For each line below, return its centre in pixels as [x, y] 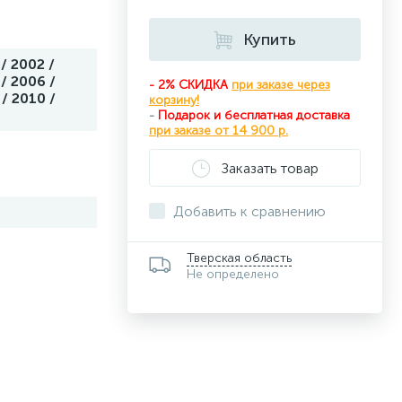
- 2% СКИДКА [190, 85]
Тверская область [239, 258]
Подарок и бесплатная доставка [254, 115]
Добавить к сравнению [249, 211]
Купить [270, 39]
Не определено [233, 274]
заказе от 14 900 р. [231, 131]
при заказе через [281, 85]
